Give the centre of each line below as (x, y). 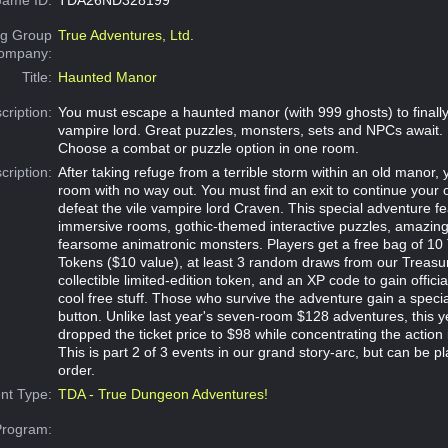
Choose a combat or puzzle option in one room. (208, 147)
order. (76, 369)
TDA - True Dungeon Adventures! (162, 393)
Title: (37, 76)
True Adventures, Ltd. (125, 34)
